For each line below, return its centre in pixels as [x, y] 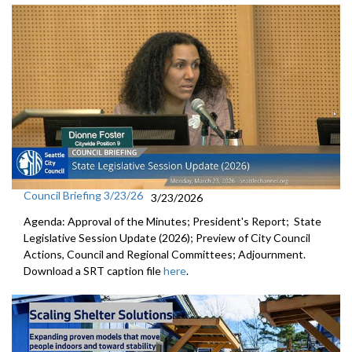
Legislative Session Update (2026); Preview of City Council [167, 238]
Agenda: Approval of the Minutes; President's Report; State [172, 222]
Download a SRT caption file [93, 271]
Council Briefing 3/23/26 [83, 196]
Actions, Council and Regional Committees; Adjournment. [165, 255]
